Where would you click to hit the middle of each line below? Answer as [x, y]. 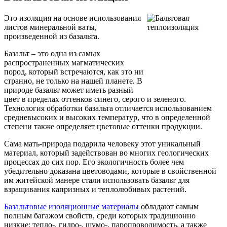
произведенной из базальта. [52, 36]
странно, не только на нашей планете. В [73, 81]
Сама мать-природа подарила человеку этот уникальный [102, 144]
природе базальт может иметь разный [69, 90]
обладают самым [169, 207]
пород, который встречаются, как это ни [74, 72]
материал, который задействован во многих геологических [106, 153]
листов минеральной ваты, [50, 27]
